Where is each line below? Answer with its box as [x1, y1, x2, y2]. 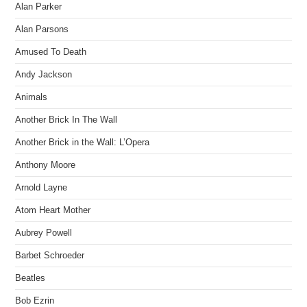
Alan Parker [15, 1, 62, 12]
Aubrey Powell [15, 228, 73, 238]
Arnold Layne [15, 182, 68, 193]
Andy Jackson [15, 69, 73, 79]
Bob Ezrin [15, 295, 55, 306]
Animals [15, 92, 48, 102]
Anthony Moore [15, 160, 76, 170]
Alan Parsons [15, 24, 69, 34]
